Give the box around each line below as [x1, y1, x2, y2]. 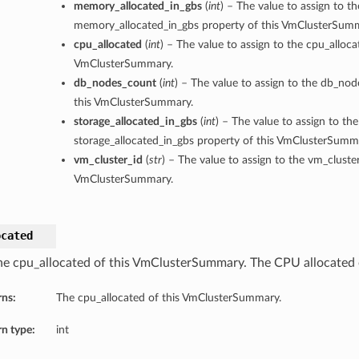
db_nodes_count [73, 77, 156, 90]
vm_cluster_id [73, 154, 143, 167]
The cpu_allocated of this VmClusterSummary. [55, 292, 281, 305]
